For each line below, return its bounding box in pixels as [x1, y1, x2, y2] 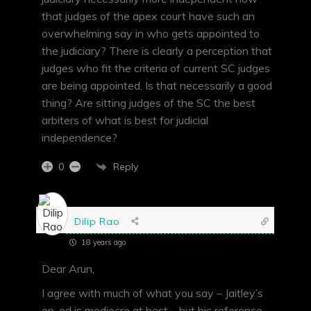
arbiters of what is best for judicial [42, 113, 208, 128]
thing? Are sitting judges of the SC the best [42, 96, 255, 110]
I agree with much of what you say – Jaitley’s [42, 286, 263, 301]
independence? [42, 131, 117, 145]
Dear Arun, [42, 262, 94, 276]
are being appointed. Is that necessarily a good [42, 78, 272, 93]
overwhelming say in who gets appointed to [42, 26, 260, 41]
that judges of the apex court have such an [42, 9, 255, 24]
